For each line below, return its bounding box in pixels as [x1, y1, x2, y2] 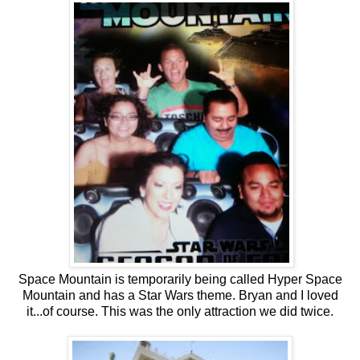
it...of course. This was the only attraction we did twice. [27, 304, 333, 318]
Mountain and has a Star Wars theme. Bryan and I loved [22, 288, 338, 302]
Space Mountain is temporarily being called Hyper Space [18, 272, 342, 286]
